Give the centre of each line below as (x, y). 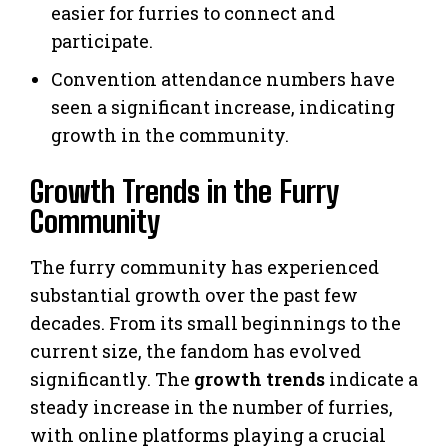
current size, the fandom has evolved (195, 350)
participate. (102, 40)
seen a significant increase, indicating (223, 106)
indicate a (371, 378)
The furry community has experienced (204, 266)
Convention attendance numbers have (223, 78)
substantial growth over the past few (194, 294)
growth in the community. (170, 134)
